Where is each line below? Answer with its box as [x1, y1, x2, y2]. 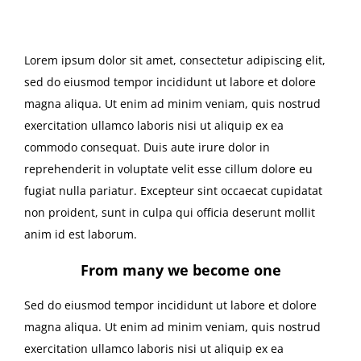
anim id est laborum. [24, 226, 137, 243]
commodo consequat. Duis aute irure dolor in [24, 139, 270, 156]
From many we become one [80, 260, 281, 280]
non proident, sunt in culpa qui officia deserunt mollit [24, 205, 315, 221]
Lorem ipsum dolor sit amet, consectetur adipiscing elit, [24, 52, 326, 68]
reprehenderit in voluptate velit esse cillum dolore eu [24, 161, 313, 177]
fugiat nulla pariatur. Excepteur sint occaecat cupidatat [24, 183, 322, 199]
